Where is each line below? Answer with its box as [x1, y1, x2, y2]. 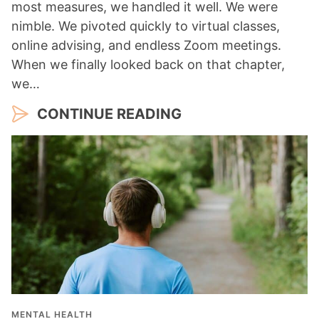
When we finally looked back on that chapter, [11, 57, 285, 73]
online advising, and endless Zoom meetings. [11, 38, 281, 53]
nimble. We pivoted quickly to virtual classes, [11, 19, 280, 34]
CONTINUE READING [37, 105, 182, 123]
